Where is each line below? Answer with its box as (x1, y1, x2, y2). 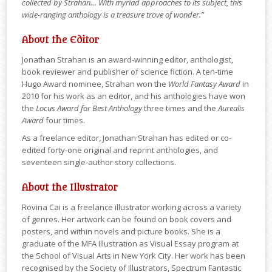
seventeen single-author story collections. (22, 157, 176, 168)
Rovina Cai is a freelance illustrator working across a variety (22, 202, 242, 213)
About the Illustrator (22, 183, 118, 194)
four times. (44, 115, 85, 126)
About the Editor (22, 35, 99, 46)
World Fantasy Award (168, 78, 240, 90)
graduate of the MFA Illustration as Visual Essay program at (22, 238, 239, 250)
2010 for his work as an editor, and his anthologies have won (22, 90, 245, 102)
